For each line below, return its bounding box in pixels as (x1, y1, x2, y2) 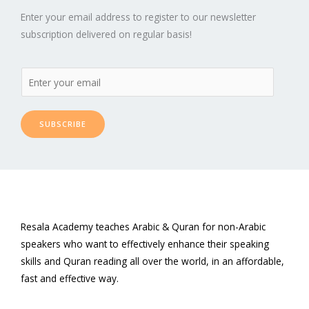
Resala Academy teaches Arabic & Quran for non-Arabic (21, 219, 266, 233)
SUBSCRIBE (39, 118, 86, 129)
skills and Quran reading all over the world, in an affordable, (21, 254, 284, 268)
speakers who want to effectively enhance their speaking (21, 237, 269, 250)
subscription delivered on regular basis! (21, 27, 192, 41)
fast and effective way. (21, 271, 119, 285)
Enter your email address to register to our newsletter (21, 10, 256, 23)
